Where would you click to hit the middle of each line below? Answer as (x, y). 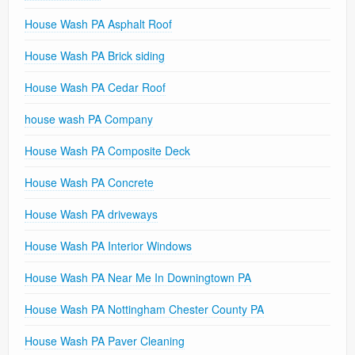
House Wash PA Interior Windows (108, 245)
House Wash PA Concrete (89, 182)
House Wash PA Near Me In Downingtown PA (138, 277)
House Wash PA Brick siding (95, 55)
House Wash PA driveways (91, 214)
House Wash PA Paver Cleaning (105, 340)
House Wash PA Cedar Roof (95, 87)
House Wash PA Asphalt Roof (98, 23)
